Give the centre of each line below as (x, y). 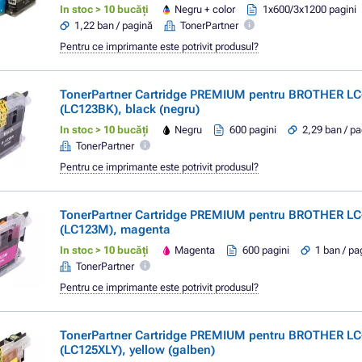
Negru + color (205, 9)
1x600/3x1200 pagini (310, 9)
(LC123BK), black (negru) (130, 109)
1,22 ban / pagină (114, 25)
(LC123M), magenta (115, 229)
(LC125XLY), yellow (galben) (137, 350)
